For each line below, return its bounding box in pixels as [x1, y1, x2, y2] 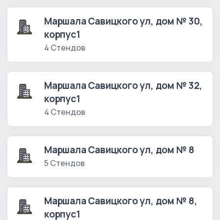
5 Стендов [44, 158, 85, 169]
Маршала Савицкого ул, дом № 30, [44, 15, 203, 28]
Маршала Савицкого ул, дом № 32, [44, 79, 202, 92]
